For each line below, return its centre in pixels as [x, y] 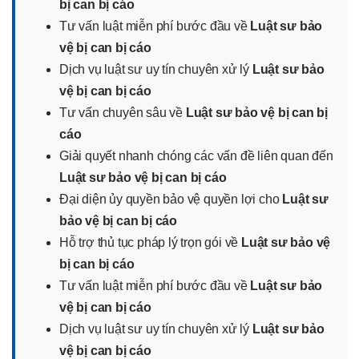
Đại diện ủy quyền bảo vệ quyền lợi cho [171, 199]
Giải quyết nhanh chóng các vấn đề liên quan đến [196, 155]
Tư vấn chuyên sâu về [123, 112]
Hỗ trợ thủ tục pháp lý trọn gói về [150, 242]
